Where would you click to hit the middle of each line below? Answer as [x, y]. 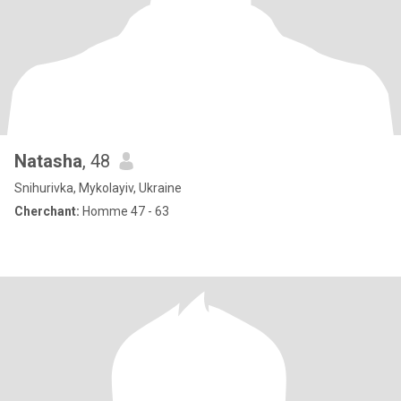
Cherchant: [47, 211]
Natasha [48, 161]
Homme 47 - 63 [124, 211]
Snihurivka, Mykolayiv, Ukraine [98, 188]
